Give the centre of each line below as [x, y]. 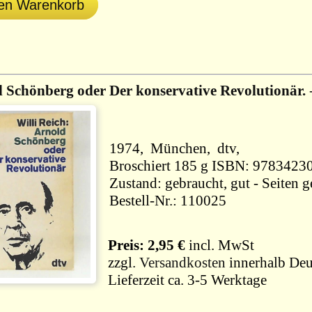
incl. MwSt [220, 245]
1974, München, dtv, [178, 148]
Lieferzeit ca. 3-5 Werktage [186, 280]
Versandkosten [182, 263]
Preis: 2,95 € [143, 245]
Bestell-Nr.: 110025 [168, 201]
